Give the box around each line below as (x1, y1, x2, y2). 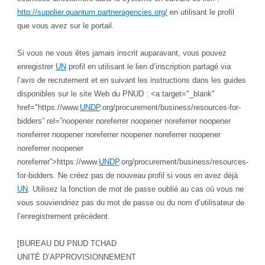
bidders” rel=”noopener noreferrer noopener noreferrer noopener (17, 117, 231, 126)
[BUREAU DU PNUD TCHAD (17, 239, 117, 248)
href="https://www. (17, 103, 80, 112)
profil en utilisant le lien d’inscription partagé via (66, 62, 231, 72)
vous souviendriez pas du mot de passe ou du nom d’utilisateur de (17, 198, 245, 208)
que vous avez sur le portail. (17, 21, 115, 31)
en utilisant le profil (167, 8, 235, 17)
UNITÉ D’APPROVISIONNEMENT (17, 253, 137, 262)
